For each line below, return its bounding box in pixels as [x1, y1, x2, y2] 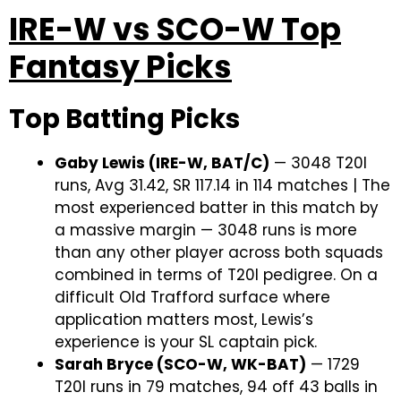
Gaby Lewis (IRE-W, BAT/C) [55, 151, 269, 174]
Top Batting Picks [9, 100, 240, 137]
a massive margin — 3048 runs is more [55, 218, 357, 241]
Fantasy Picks [9, 44, 232, 89]
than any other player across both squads [55, 241, 383, 263]
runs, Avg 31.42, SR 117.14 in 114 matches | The [55, 174, 390, 196]
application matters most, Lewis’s [55, 308, 313, 330]
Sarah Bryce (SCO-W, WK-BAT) [55, 353, 306, 375]
